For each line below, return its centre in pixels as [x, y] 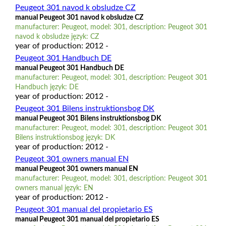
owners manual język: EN [54, 188]
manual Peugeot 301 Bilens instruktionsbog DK [88, 118]
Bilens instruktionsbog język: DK [65, 137]
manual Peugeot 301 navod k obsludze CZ [79, 17]
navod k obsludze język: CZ [57, 37]
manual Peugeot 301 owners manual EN [76, 169]
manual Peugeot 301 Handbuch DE [69, 68]
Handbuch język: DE [47, 87]
